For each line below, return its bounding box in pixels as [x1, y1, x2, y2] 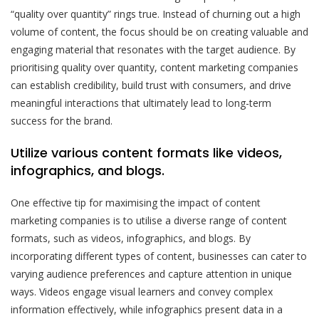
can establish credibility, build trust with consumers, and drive [11, 78, 291, 92]
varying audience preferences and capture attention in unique [11, 266, 292, 281]
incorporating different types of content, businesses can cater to [11, 249, 307, 263]
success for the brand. [11, 113, 113, 127]
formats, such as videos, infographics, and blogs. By [11, 231, 251, 245]
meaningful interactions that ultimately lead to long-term [11, 95, 271, 110]
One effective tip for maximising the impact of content [11, 195, 261, 209]
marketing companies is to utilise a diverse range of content [11, 213, 287, 227]
